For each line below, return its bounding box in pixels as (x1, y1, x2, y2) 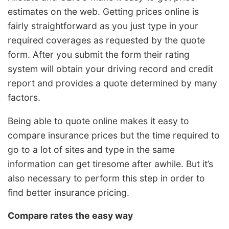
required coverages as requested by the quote (8, 35, 205, 46)
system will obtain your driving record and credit (8, 63, 213, 75)
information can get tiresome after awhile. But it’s (8, 158, 213, 169)
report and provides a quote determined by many (8, 78, 217, 89)
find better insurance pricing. (8, 187, 129, 198)
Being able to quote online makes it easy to (8, 115, 189, 126)
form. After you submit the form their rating (8, 49, 190, 60)
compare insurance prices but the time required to (8, 129, 220, 141)
